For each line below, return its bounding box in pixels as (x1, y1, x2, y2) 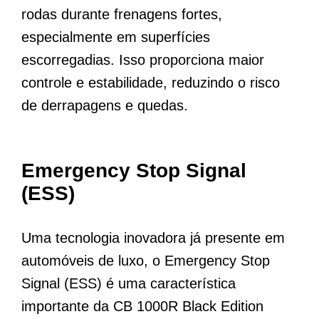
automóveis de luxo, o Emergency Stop (21, 253, 270, 269)
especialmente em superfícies (21, 29, 210, 46)
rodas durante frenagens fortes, (21, 6, 222, 23)
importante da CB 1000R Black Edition (21, 298, 263, 315)
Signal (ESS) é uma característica (21, 276, 236, 292)
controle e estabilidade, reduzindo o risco (21, 75, 280, 91)
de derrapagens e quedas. (21, 98, 188, 114)
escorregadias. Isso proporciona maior (21, 52, 264, 68)
